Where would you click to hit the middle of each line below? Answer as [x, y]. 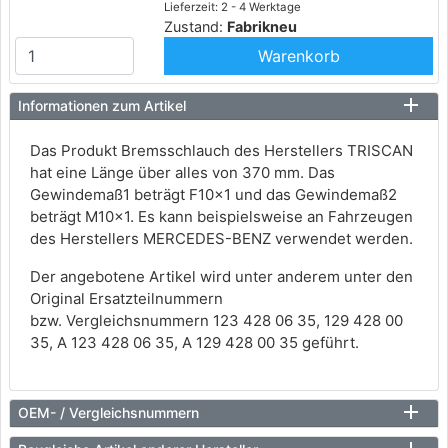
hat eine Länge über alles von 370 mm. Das [182, 173]
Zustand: [196, 27]
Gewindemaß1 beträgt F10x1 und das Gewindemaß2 [213, 195]
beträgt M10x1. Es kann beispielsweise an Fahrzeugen [221, 217]
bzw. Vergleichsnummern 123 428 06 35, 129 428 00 [216, 321]
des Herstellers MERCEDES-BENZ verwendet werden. [221, 239]
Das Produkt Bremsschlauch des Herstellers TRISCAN [221, 151]
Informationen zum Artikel [102, 106]
